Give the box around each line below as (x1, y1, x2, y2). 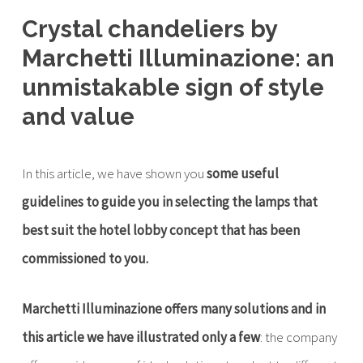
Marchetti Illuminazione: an (21, 45, 335, 72)
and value (21, 103, 135, 130)
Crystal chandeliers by (21, 15, 277, 43)
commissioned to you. (21, 250, 148, 267)
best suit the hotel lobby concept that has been (21, 221, 300, 239)
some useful (206, 164, 279, 182)
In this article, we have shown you (21, 164, 207, 182)
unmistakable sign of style (21, 74, 324, 101)
